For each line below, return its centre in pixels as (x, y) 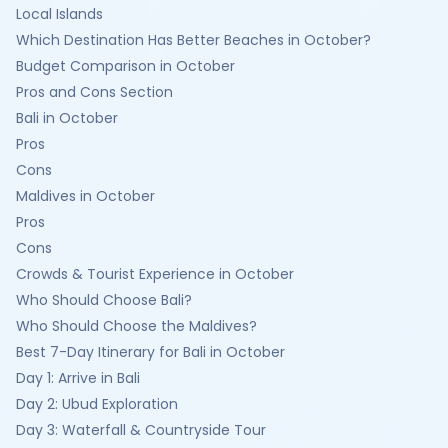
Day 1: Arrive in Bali (78, 378)
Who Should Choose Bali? (104, 300)
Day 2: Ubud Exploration (97, 404)
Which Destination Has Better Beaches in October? (193, 40)
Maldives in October (85, 196)
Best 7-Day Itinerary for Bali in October (150, 352)
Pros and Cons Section (94, 92)
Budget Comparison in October (125, 66)
